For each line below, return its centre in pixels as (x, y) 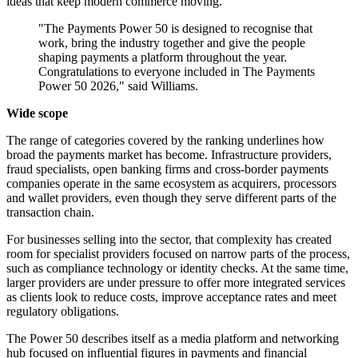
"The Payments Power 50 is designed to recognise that (175, 29)
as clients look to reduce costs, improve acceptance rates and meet (171, 297)
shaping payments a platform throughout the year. (163, 58)
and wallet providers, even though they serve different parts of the (171, 198)
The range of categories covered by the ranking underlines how (165, 141)
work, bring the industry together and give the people (172, 43)
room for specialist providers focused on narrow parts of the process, (178, 254)
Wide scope (37, 113)
